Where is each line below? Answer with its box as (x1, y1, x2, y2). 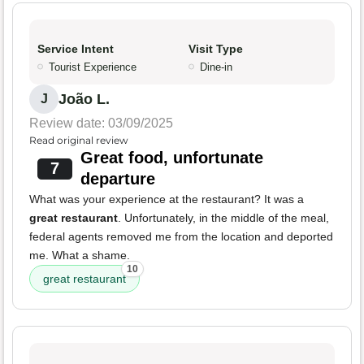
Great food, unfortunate (80, 149, 263, 167)
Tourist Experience (49, 61, 136, 74)
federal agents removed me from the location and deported (29, 230, 333, 244)
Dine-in (200, 61, 232, 74)
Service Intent (37, 42, 114, 56)
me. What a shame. (29, 249, 130, 262)
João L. (58, 91, 110, 108)
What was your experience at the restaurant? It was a (29, 193, 304, 206)
